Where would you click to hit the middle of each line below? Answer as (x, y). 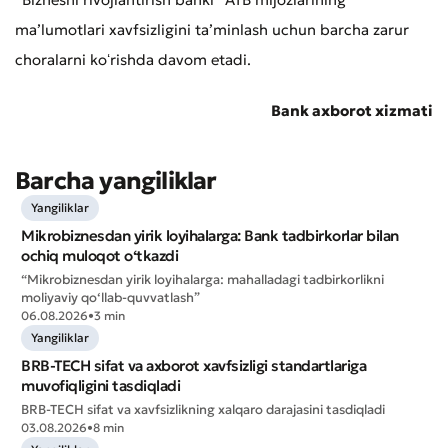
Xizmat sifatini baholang (153, 46)
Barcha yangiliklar (116, 181)
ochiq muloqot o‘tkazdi (99, 256)
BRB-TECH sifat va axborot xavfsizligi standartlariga (193, 366)
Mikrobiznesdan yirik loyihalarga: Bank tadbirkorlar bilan (210, 236)
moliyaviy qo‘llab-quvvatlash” (110, 298)
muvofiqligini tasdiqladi (100, 386)
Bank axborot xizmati (352, 111)
